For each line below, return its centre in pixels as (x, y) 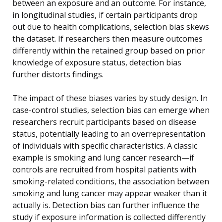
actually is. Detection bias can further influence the (106, 205)
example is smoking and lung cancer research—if (103, 157)
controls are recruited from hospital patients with (104, 169)
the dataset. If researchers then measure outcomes (108, 38)
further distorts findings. (58, 74)
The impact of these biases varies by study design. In (110, 98)
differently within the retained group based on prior (109, 50)
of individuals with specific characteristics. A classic (105, 145)
